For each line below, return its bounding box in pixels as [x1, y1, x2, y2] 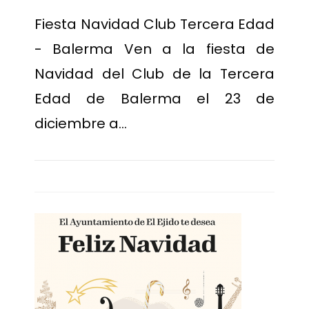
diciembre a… [34, 114, 127, 133]
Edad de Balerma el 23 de [34, 89, 275, 108]
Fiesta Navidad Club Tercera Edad [34, 14, 275, 34]
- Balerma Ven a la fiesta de [34, 39, 275, 59]
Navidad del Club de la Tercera [34, 64, 275, 83]
